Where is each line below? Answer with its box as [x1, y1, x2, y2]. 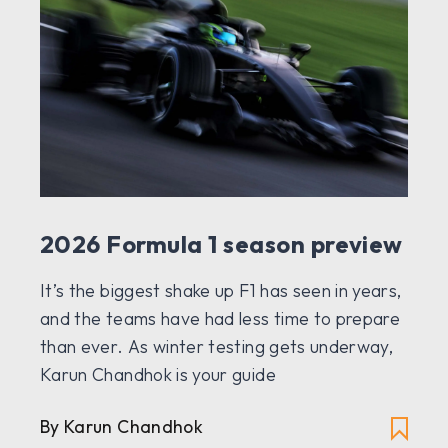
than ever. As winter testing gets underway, [40, 335, 394, 359]
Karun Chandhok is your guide [40, 363, 276, 387]
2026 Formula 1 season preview [40, 229, 403, 260]
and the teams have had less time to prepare [40, 307, 401, 331]
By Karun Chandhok [40, 415, 203, 439]
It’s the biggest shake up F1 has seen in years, [40, 279, 402, 303]
